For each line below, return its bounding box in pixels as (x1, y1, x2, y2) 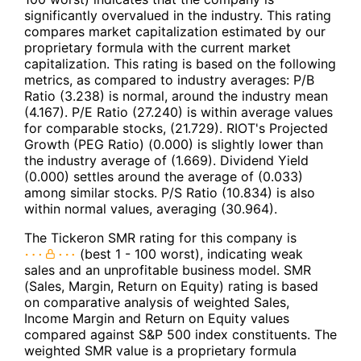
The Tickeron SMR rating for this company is (24, 229, 297, 246)
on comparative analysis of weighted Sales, (24, 293, 289, 310)
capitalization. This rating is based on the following (24, 55, 336, 72)
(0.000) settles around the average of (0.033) (24, 168, 303, 185)
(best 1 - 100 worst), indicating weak (76, 245, 303, 262)
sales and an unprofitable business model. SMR (24, 261, 311, 278)
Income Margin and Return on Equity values (24, 309, 289, 326)
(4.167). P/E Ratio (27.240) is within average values (24, 103, 333, 120)
